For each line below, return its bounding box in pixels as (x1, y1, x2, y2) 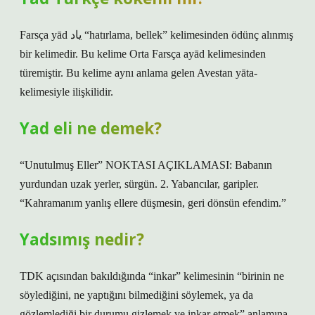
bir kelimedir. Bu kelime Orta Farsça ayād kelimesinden (20, 48, 266, 60)
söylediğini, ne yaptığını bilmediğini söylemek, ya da (20, 289, 253, 301)
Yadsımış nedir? (20, 229, 144, 250)
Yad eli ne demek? (20, 117, 162, 139)
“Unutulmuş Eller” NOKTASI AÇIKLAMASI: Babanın (20, 159, 272, 171)
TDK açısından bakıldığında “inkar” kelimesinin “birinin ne (20, 270, 284, 282)
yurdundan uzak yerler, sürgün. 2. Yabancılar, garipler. (20, 178, 259, 190)
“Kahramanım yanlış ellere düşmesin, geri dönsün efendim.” (20, 197, 286, 209)
